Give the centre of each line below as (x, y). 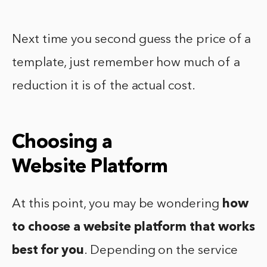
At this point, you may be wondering (117, 204)
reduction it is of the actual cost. (104, 86)
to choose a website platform (100, 228)
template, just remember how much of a (126, 63)
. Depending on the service (161, 251)
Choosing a (62, 143)
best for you (48, 251)
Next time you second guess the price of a (132, 40)
